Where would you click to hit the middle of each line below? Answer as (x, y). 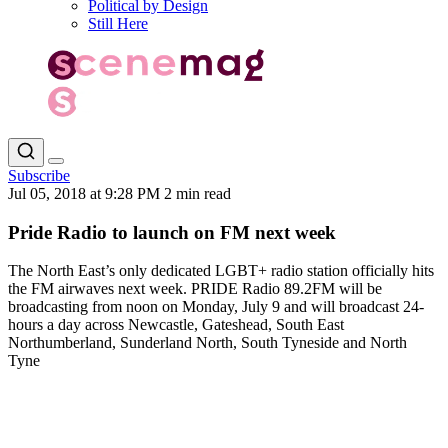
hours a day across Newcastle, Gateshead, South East (176, 325)
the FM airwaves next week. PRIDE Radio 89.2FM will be (195, 289)
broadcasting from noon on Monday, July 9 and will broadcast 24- (216, 307)
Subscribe (39, 175)
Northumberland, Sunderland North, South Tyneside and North (207, 343)
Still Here (118, 23)
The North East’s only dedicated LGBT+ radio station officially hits (221, 271)
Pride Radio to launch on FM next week (172, 232)
